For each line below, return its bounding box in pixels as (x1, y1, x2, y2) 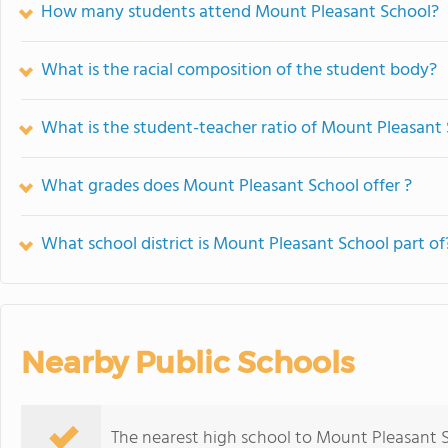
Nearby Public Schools (21, 344, 354, 381)
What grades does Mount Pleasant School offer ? (41, 172, 412, 201)
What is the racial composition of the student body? (41, 56, 437, 85)
